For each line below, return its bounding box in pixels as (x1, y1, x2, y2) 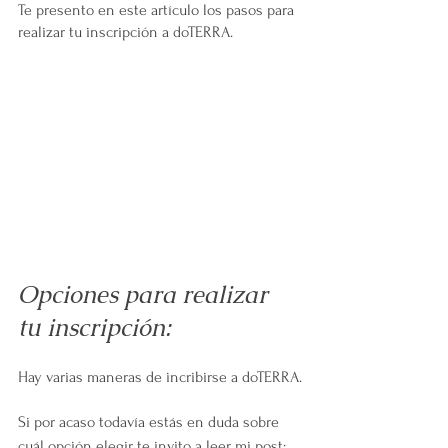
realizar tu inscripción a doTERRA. (18, 23, 233, 41)
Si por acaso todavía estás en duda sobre (18, 413, 283, 432)
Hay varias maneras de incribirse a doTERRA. (18, 368, 302, 387)
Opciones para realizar (18, 279, 274, 311)
